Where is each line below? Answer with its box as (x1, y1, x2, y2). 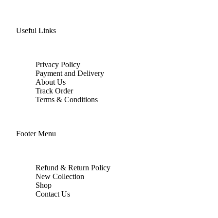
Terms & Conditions (36, 95, 98, 104)
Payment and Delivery (36, 69, 104, 78)
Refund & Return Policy (36, 163, 110, 172)
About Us (36, 78, 66, 87)
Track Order (36, 87, 73, 95)
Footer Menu (16, 129, 56, 138)
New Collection (36, 172, 84, 181)
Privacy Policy (36, 60, 80, 69)
